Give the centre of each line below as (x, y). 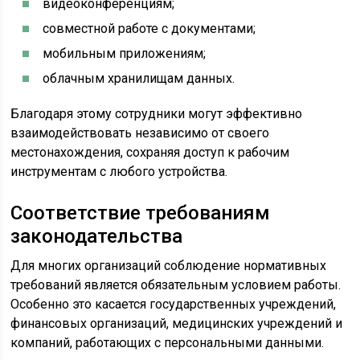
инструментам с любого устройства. (119, 172)
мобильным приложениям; (125, 53)
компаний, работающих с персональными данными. (168, 343)
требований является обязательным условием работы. (176, 285)
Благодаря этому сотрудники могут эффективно (157, 114)
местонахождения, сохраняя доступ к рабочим (150, 152)
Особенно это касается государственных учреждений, (174, 304)
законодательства (97, 236)
